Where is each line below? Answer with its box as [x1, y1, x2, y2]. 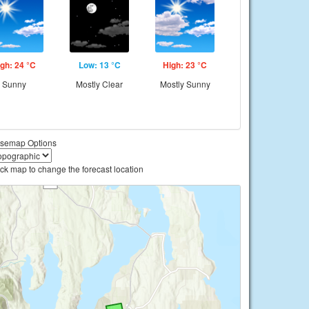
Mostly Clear [76, 78, 123, 90]
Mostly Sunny [159, 78, 210, 90]
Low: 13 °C [78, 59, 121, 71]
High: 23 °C [163, 59, 207, 71]
